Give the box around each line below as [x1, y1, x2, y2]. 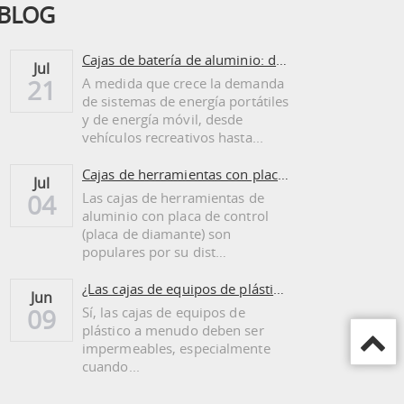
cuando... [81, 356, 140, 375]
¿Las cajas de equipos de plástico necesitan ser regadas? [273, 279, 285, 298]
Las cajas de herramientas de [81, 188, 264, 207]
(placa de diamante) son [81, 224, 232, 243]
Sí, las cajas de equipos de [81, 302, 245, 321]
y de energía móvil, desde [81, 109, 243, 128]
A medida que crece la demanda [81, 73, 284, 92]
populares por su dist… [81, 242, 227, 261]
